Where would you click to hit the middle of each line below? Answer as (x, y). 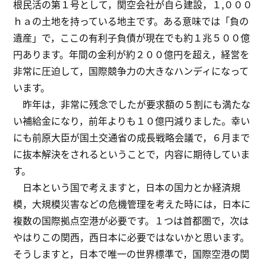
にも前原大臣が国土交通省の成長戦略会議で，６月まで (132, 137)
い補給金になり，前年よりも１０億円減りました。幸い (132, 121)
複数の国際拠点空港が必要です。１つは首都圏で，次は (131, 221)
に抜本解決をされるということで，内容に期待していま (132, 154)
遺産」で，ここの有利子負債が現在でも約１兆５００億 (132, 38)
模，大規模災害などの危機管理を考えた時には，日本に (132, 204)
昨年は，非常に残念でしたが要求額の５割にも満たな (132, 104)
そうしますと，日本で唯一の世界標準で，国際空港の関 (132, 254)
